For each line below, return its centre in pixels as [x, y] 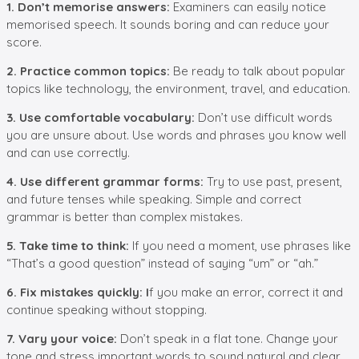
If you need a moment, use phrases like [242, 245]
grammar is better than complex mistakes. [125, 216]
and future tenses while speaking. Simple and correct [154, 199]
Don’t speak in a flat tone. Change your [228, 338]
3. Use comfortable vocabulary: [102, 117]
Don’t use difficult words [265, 117]
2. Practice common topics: [90, 71]
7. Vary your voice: [62, 338]
